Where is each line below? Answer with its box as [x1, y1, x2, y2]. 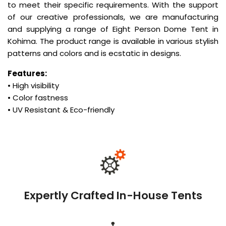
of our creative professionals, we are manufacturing [8, 12, 218, 23]
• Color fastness [8, 92, 68, 103]
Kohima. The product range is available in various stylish [8, 36, 218, 47]
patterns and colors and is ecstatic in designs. [8, 48, 181, 59]
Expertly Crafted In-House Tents [24, 188, 202, 204]
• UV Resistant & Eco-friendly [8, 104, 115, 116]
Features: [8, 68, 47, 79]
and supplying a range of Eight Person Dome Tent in [8, 24, 218, 35]
